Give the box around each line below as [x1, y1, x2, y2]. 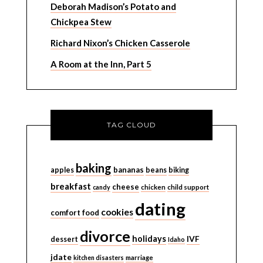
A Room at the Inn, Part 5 [50, 59, 151, 69]
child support [167, 183, 209, 191]
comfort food [50, 208, 99, 217]
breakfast [50, 181, 91, 191]
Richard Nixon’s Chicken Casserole [50, 38, 190, 48]
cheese [112, 182, 139, 191]
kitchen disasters [73, 254, 124, 261]
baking [75, 161, 112, 175]
